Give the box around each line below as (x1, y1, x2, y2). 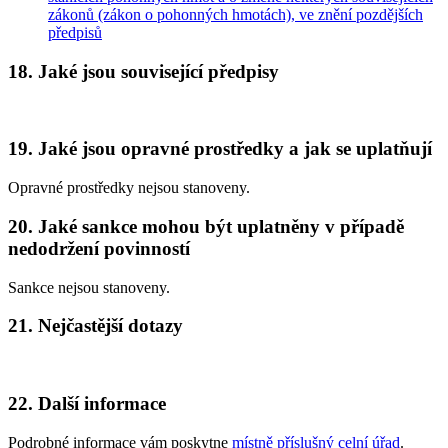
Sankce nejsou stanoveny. (8, 278, 170, 296)
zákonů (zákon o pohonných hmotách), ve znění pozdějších (48, 6, 423, 24)
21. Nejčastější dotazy (8, 315, 183, 337)
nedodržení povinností (8, 237, 190, 259)
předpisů (48, 24, 102, 42)
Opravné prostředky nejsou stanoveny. (8, 179, 250, 197)
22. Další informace (8, 392, 166, 414)
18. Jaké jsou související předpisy (8, 61, 279, 83)
